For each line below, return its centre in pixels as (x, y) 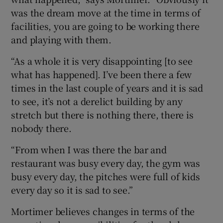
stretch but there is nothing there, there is (102, 115)
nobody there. (41, 128)
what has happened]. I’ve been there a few (102, 74)
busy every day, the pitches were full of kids (106, 176)
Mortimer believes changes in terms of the (103, 211)
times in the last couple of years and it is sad (107, 88)
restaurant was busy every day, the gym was (106, 163)
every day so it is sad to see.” (72, 190)
